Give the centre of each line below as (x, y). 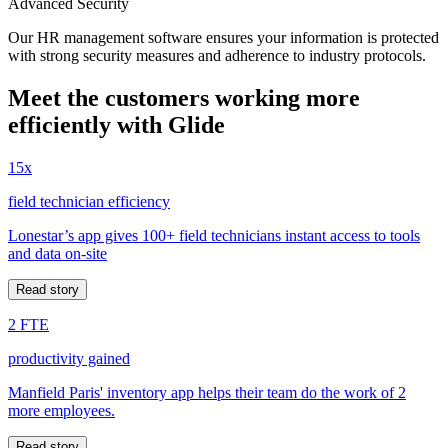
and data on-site (57, 253)
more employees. (61, 410)
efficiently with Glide (116, 124)
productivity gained (69, 358)
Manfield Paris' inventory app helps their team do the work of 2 (207, 392)
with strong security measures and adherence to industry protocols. (217, 55)
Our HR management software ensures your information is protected (223, 37)
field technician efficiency (89, 201)
